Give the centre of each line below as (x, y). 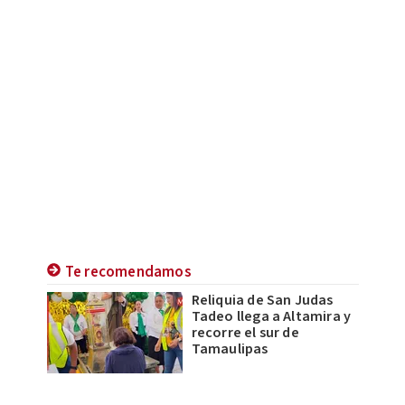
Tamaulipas (230, 348)
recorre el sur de (245, 332)
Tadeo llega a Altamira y (271, 316)
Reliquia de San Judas (262, 300)
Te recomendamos (128, 272)
